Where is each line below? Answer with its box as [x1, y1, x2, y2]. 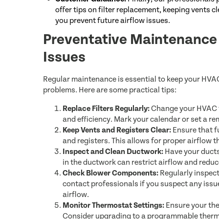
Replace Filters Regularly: [63, 104, 150, 113]
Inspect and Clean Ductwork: [63, 147, 163, 156]
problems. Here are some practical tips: [43, 86, 176, 94]
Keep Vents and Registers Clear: [63, 126, 171, 134]
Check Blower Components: [63, 169, 158, 177]
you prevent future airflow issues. [55, 16, 170, 25]
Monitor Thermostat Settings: [63, 201, 164, 210]
